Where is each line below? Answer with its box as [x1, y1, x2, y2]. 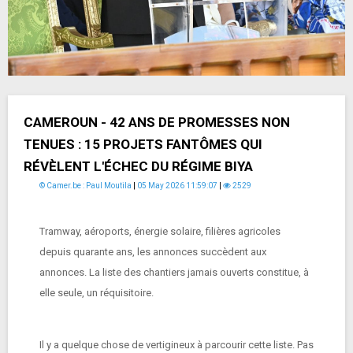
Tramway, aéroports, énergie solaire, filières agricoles [39, 225, 281, 237]
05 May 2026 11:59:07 [137, 181, 217, 190]
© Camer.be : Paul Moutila [39, 181, 132, 190]
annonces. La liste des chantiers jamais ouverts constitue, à [39, 266, 309, 278]
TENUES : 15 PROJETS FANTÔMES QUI [24, 136, 262, 152]
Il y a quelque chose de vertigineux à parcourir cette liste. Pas [39, 339, 314, 351]
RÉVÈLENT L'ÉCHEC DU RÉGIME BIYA [24, 158, 253, 174]
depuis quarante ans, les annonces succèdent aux [39, 246, 266, 258]
